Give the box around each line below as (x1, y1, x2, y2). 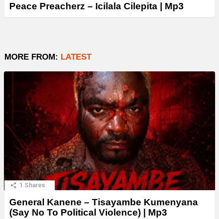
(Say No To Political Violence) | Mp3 (9, 207, 167, 218)
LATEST (61, 52, 91, 62)
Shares (24, 181, 45, 189)
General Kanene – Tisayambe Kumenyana (9, 197, 198, 207)
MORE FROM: (4, 52, 61, 62)
